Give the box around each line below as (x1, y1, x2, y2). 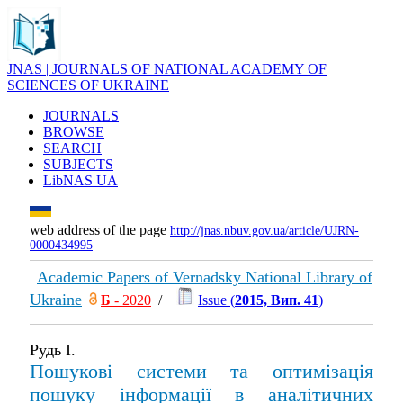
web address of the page (30, 222, 170, 237)
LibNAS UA (43, 173, 118, 188)
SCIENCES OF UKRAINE (7, 77, 169, 93)
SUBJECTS (43, 157, 113, 172)
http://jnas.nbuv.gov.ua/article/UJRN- (170, 224, 359, 237)
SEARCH (43, 140, 102, 156)
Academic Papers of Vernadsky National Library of (37, 268, 372, 286)
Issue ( (198, 292, 235, 308)
